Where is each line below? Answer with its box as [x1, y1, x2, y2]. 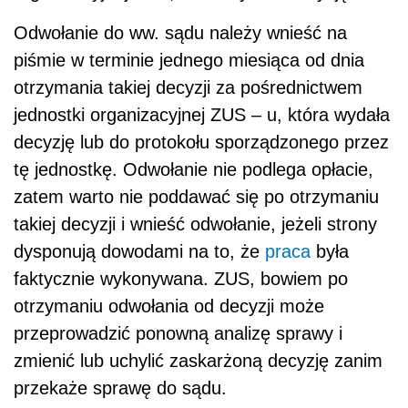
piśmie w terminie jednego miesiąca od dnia [14, 50, 364, 71]
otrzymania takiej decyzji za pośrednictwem [14, 77, 362, 98]
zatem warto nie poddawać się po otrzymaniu [14, 187, 379, 208]
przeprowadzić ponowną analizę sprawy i [14, 323, 342, 344]
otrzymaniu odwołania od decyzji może [14, 296, 324, 317]
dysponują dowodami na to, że [14, 241, 265, 262]
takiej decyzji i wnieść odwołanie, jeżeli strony [14, 214, 377, 235]
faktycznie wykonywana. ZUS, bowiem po [14, 269, 348, 290]
